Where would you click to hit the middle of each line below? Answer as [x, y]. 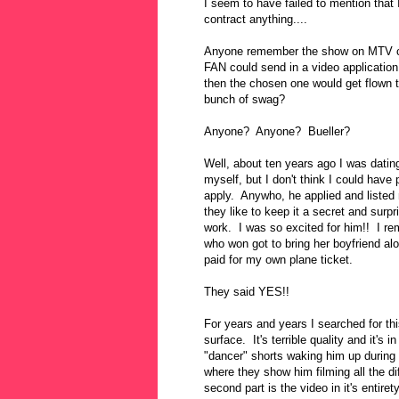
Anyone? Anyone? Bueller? [277, 132]
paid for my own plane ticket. [278, 260]
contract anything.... [256, 20]
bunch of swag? [244, 100]
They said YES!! [247, 292]
